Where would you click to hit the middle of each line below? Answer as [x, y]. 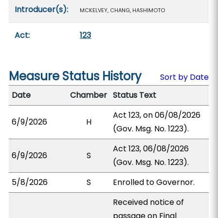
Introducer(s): [42, 9]
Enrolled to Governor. [154, 182]
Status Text [135, 95]
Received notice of [149, 202]
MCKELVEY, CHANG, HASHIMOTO [123, 10]
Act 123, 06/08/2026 [151, 149]
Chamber [89, 95]
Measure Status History [75, 76]
